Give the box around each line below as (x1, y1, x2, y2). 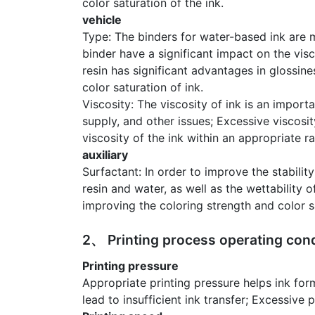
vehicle (82, 13, 124, 27)
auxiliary (82, 148, 128, 162)
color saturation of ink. (82, 80, 203, 95)
